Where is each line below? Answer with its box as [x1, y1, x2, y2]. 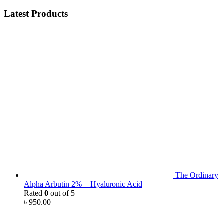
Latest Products [4, 8, 68, 19]
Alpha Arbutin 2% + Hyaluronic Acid [24, 180, 142, 189]
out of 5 [48, 189, 75, 198]
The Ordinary [175, 171, 218, 180]
